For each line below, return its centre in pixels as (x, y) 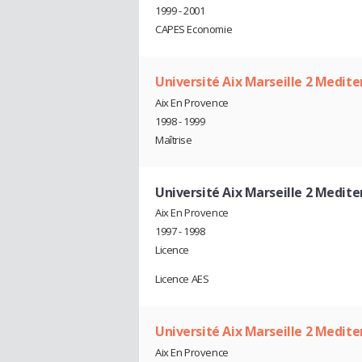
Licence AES (182, 279)
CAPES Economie (194, 29)
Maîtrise (174, 139)
